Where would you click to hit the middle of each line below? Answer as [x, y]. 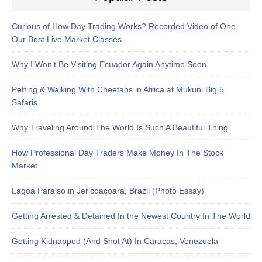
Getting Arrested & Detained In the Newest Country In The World [131, 216]
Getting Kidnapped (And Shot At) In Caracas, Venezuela [115, 241]
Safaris [25, 102]
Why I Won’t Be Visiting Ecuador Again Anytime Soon [109, 64]
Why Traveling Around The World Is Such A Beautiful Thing [120, 127]
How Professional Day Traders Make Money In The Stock [118, 152]
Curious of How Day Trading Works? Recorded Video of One [124, 26]
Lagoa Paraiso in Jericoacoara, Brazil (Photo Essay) [108, 190]
